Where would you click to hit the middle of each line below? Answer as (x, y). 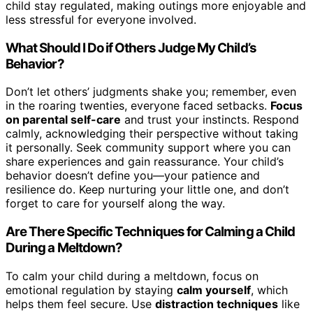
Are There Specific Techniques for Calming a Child (151, 231)
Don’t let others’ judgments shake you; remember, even (151, 92)
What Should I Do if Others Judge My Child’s (131, 48)
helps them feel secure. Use (80, 304)
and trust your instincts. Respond (210, 120)
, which (269, 290)
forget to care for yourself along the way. (115, 204)
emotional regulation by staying (91, 290)
